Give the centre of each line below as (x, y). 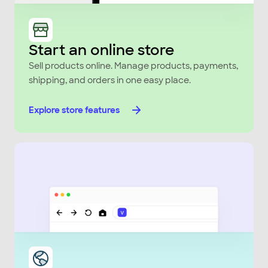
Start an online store (101, 50)
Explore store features (74, 110)
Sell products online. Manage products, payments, (133, 66)
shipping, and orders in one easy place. (110, 80)
